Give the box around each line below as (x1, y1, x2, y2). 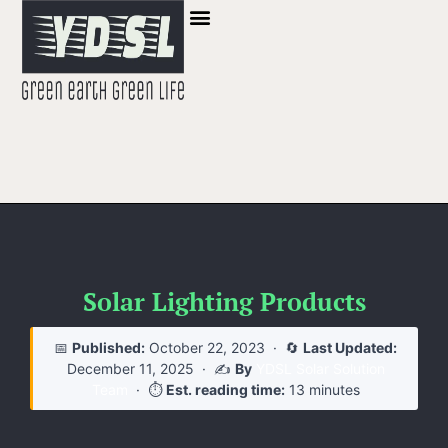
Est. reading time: (165, 380, 285, 398)
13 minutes (284, 380, 360, 398)
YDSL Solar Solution (255, 359, 385, 377)
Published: (72, 338, 145, 356)
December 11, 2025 (66, 359, 194, 377)
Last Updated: (303, 338, 397, 356)
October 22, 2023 (149, 338, 265, 356)
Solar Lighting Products (82, 284, 366, 318)
